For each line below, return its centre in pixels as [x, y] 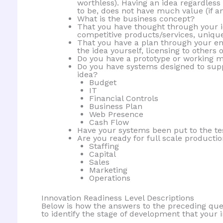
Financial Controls [123, 99]
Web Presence [116, 114]
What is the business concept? [136, 19]
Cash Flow [109, 122]
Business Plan [115, 107]
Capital [102, 154]
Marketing [108, 170]
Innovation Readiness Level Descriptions [117, 198]
